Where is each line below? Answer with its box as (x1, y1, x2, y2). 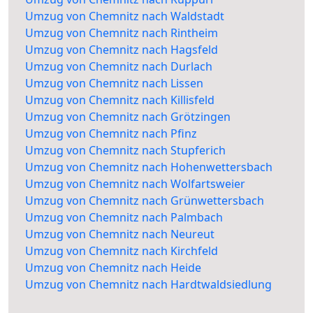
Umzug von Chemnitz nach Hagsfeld (25, 42, 218, 58)
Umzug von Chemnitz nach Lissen (25, 75, 203, 92)
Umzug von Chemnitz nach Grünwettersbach (25, 193, 264, 209)
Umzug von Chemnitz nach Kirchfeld (25, 243, 218, 259)
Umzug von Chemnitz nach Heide (25, 260, 201, 276)
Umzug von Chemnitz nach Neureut (25, 226, 214, 242)
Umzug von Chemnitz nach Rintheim (25, 25, 218, 41)
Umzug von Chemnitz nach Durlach (25, 59, 212, 75)
